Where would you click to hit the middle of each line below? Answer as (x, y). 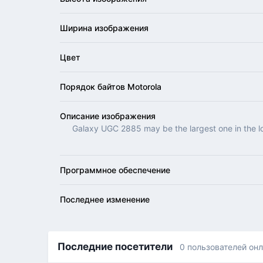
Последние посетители (119, 247)
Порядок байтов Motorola (111, 87)
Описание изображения (108, 116)
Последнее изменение (105, 200)
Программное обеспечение (115, 170)
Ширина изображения (104, 28)
